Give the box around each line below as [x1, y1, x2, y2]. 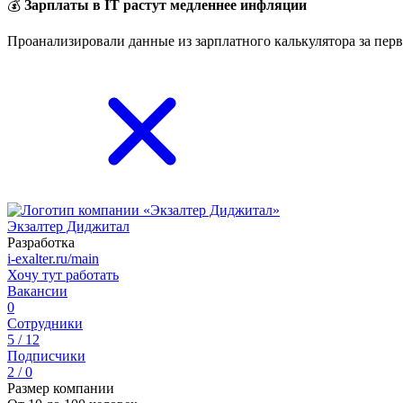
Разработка [7, 235, 75, 250]
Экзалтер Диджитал [7, 219, 130, 234]
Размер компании [7, 381, 114, 396]
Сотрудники [7, 316, 83, 331]
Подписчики [7, 348, 85, 363]
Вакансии [7, 283, 67, 299]
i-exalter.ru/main [7, 251, 99, 266]
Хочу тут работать [7, 267, 119, 282]
